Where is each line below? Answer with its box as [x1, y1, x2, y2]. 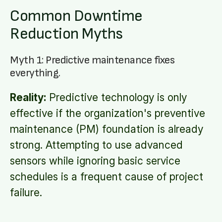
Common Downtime [10, 6, 143, 26]
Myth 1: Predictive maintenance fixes [10, 54, 174, 67]
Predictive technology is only [46, 91, 187, 104]
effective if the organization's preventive [10, 107, 205, 119]
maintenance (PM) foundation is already [10, 123, 203, 135]
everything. [10, 66, 60, 80]
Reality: [10, 91, 46, 104]
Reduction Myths [10, 24, 123, 44]
